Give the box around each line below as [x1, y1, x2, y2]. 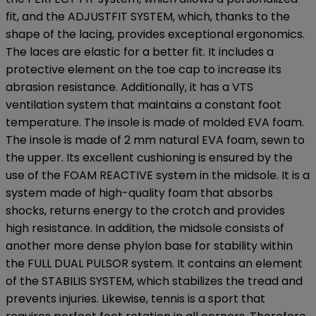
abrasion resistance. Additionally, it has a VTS [6, 79, 253, 96]
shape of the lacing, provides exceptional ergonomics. [6, 26, 305, 43]
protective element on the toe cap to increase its [6, 61, 281, 78]
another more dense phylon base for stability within [6, 238, 293, 255]
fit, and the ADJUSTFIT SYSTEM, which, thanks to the [6, 8, 290, 25]
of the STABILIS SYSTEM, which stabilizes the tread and [6, 273, 303, 290]
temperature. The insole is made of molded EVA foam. [6, 114, 304, 131]
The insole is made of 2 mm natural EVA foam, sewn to [6, 132, 305, 149]
